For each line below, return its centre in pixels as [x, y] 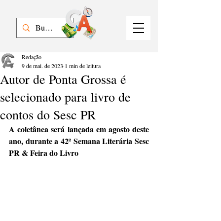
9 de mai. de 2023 [42, 66]
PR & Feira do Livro [44, 153]
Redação [32, 57]
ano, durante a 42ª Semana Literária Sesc [79, 141]
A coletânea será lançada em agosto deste [79, 129]
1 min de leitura [83, 66]
